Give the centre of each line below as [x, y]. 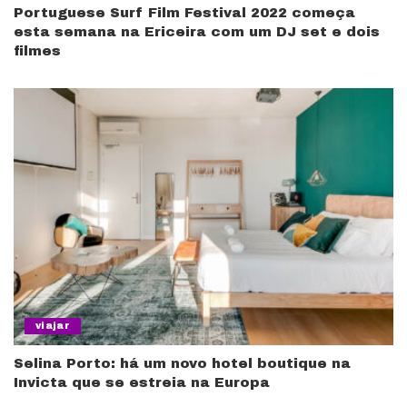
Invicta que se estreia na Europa [142, 382]
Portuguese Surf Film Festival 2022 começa [184, 13]
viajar [53, 325]
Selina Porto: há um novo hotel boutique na [182, 363]
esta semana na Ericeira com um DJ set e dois [197, 32]
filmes [37, 51]
